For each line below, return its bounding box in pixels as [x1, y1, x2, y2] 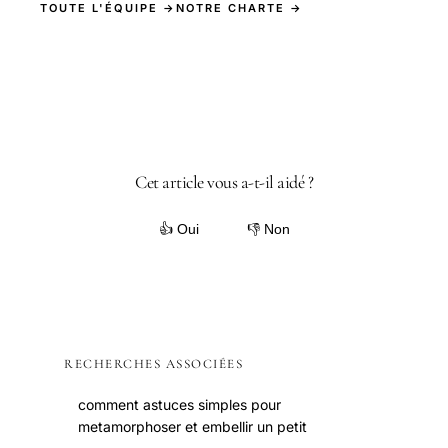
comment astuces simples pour [78, 395, 281, 413]
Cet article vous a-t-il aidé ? [135, 170, 313, 193]
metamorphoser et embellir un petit [78, 417, 307, 435]
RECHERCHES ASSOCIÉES [64, 355, 243, 372]
